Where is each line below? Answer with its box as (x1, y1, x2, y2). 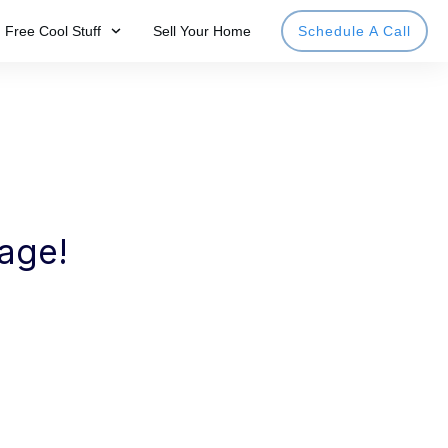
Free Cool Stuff (5, 23, 101, 39)
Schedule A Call (298, 23, 411, 39)
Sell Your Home (153, 23, 251, 39)
